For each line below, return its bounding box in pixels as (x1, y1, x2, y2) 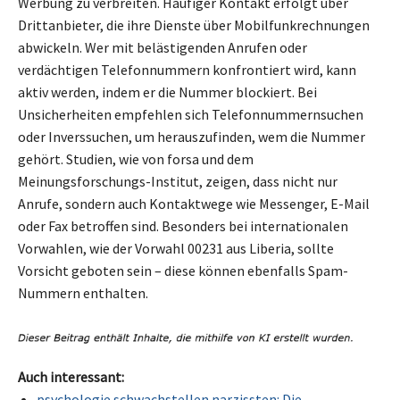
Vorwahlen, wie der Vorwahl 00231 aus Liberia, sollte (18, 238, 334, 257)
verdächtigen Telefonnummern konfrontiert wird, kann (18, 60, 356, 79)
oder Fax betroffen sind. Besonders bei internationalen (18, 216, 348, 235)
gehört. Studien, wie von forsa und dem (18, 149, 254, 168)
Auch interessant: (18, 368, 124, 387)
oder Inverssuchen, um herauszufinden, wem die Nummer (18, 127, 365, 146)
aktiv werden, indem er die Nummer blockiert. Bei (18, 82, 317, 101)
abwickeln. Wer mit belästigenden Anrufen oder (18, 37, 307, 56)
